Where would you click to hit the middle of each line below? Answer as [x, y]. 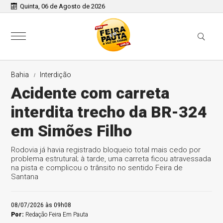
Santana [25, 177]
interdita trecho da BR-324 [109, 112]
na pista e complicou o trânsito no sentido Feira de [97, 168]
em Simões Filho [72, 131]
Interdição [56, 75]
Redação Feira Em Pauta [57, 215]
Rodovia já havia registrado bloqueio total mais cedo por [106, 150]
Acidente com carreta [90, 93]
